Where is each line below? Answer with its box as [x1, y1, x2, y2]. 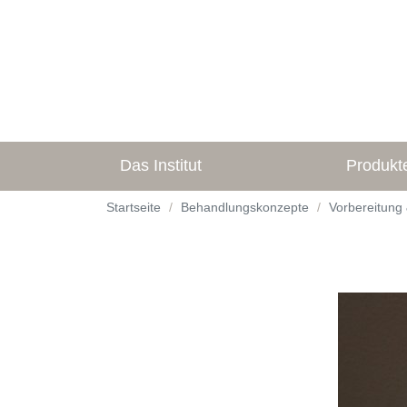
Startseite [106, 200, 161, 215]
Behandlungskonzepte [181, 200, 309, 215]
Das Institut [120, 156, 202, 175]
